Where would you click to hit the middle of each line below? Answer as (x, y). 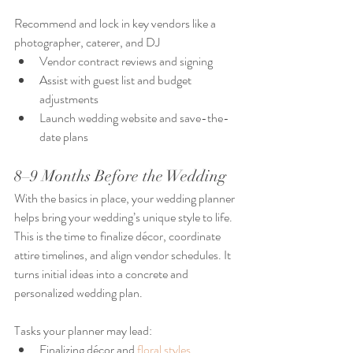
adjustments (69, 99)
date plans (64, 137)
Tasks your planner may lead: (83, 331)
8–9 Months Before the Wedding (120, 176)
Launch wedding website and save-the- (134, 118)
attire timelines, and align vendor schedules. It (124, 255)
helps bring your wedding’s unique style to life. (124, 217)
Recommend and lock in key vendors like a (116, 24)
